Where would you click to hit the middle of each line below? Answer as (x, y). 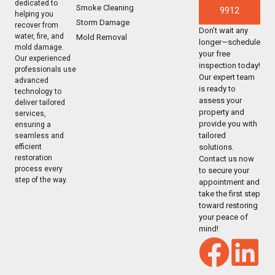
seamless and (39, 135)
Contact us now (227, 158)
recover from (37, 25)
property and (222, 112)
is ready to (217, 88)
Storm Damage (103, 22)
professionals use (45, 69)
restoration (33, 157)
